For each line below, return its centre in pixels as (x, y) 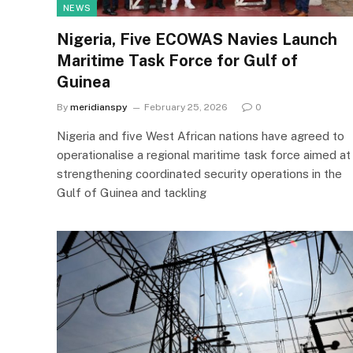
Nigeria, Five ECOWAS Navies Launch (197, 39)
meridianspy (99, 107)
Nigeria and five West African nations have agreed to (201, 136)
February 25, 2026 (186, 107)
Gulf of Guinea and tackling (132, 192)
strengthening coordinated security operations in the (199, 173)
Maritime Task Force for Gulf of (177, 60)
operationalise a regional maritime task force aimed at (204, 154)
